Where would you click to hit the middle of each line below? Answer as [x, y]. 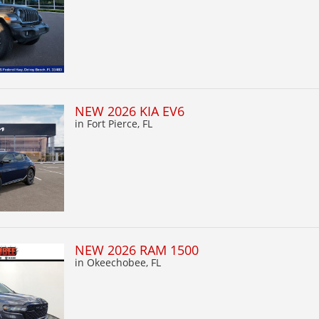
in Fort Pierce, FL [114, 123]
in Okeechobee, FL [118, 262]
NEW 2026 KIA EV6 [130, 111]
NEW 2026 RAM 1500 [137, 250]
